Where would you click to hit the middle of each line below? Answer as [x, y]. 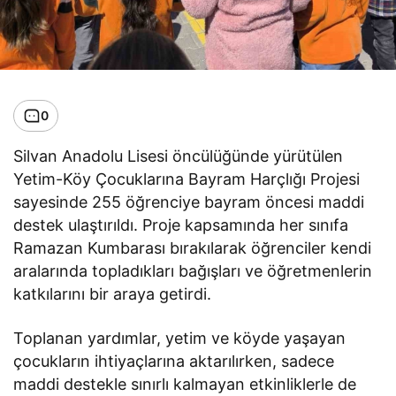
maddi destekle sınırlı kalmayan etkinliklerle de [185, 384]
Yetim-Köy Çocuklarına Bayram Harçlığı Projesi [187, 179]
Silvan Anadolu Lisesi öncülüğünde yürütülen [179, 156]
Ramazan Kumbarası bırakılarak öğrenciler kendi [193, 247]
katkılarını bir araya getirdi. [113, 293]
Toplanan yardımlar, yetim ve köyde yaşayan [180, 338]
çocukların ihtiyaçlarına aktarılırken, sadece [174, 361]
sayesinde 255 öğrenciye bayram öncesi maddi [189, 202]
